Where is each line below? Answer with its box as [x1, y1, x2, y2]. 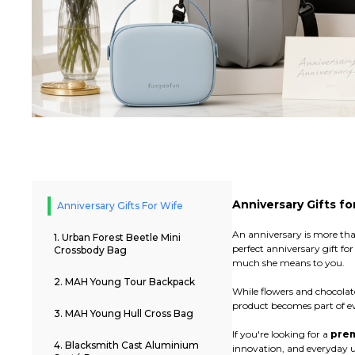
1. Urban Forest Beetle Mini [54, 231, 181, 244]
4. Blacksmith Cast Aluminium [54, 339, 199, 352]
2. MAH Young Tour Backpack [54, 276, 195, 288]
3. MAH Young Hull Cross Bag [54, 307, 193, 320]
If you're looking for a [231, 328, 330, 341]
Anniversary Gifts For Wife [57, 200, 183, 212]
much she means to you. [231, 257, 345, 269]
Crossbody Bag [54, 244, 127, 257]
